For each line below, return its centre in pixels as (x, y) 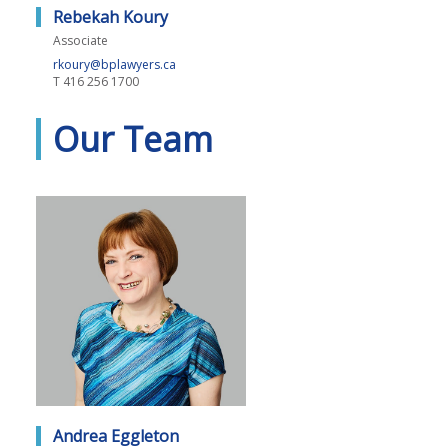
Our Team (133, 139)
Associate (80, 40)
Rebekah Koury (110, 17)
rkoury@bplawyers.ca (114, 64)
